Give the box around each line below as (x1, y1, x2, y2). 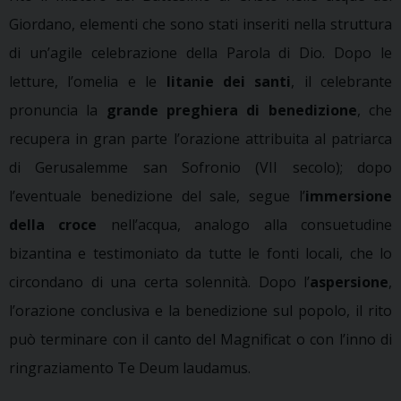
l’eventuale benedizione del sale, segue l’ (9, 185, 305, 206)
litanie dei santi (166, 71, 292, 91)
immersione (305, 185, 392, 206)
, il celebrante (291, 71, 392, 91)
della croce (9, 214, 98, 235)
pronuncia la (9, 99, 107, 120)
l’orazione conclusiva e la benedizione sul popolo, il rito (9, 300, 392, 320)
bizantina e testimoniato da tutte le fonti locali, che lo (9, 243, 392, 263)
